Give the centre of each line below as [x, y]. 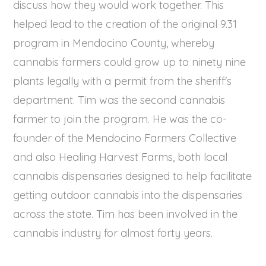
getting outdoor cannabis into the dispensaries [128, 195]
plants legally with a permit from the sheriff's [123, 81]
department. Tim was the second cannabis [119, 100]
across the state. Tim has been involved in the [126, 214]
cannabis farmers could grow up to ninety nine [130, 62]
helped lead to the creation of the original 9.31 [125, 24]
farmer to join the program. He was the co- [120, 119]
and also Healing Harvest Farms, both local [121, 157]
